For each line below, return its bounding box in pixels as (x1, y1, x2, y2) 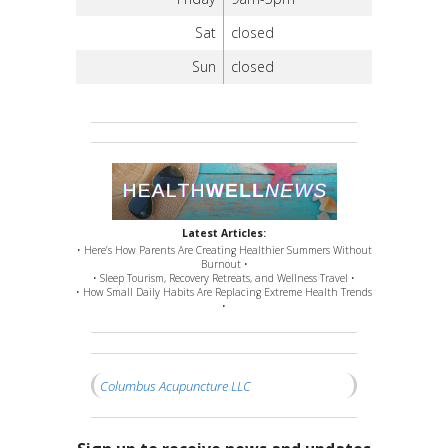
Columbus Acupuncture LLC (100, 376, 252, 395)
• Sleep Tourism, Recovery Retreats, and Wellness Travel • (93, 270, 355, 285)
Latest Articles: (182, 225, 266, 240)
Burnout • (200, 256, 248, 271)
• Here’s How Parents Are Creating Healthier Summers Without (76, 242, 372, 257)
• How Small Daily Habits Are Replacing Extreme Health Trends (76, 284, 372, 299)
